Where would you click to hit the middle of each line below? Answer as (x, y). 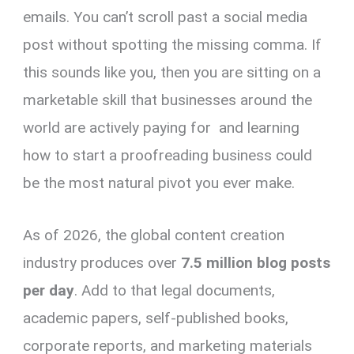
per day (49, 290)
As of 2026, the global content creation (154, 235)
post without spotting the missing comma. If (173, 45)
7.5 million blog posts (256, 262)
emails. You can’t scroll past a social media (166, 17)
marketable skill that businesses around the (168, 100)
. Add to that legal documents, (175, 290)
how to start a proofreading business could (168, 156)
